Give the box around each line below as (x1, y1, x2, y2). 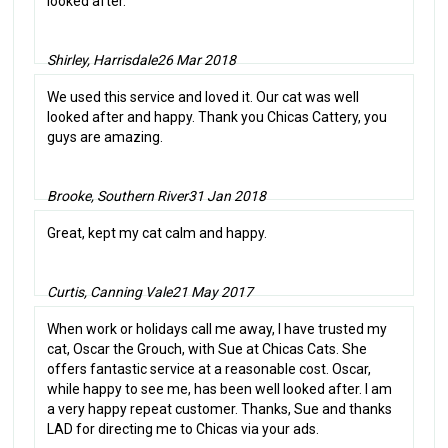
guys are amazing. (47, 128, 164, 145)
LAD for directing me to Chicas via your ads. (47, 420, 320, 437)
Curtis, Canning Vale (47, 283, 173, 300)
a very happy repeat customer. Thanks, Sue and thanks (47, 400, 393, 417)
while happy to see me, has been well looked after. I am (47, 380, 393, 397)
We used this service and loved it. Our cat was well (47, 88, 360, 105)
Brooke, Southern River (47, 187, 189, 204)
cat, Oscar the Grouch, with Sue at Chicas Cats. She (47, 340, 368, 357)
